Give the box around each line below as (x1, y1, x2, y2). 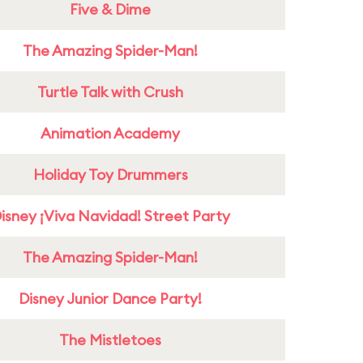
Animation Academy (41, 124, 180, 143)
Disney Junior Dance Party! (19, 289, 202, 308)
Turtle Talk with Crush (37, 83, 183, 101)
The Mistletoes (59, 331, 161, 349)
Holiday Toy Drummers (32, 165, 188, 184)
